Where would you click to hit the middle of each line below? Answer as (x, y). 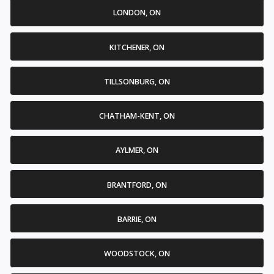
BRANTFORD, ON (137, 185)
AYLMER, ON (137, 150)
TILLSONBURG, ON (137, 81)
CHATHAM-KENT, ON (137, 116)
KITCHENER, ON (137, 47)
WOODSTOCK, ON (137, 254)
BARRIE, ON (137, 219)
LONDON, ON (137, 13)
